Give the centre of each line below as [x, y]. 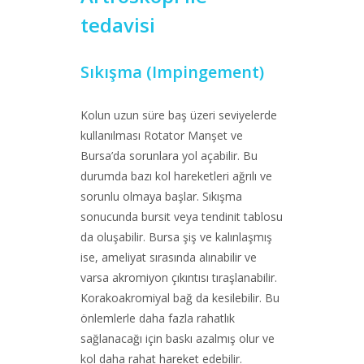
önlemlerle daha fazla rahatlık [158, 318]
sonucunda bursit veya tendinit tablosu [182, 217]
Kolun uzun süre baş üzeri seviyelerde [179, 115]
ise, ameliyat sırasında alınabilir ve [169, 257]
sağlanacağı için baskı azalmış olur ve [178, 338]
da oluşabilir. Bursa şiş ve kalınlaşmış [176, 237]
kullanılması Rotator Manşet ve [162, 135]
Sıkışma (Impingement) [172, 72]
